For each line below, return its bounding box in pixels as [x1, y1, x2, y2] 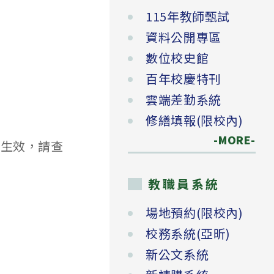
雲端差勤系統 [146, 91, 221, 109]
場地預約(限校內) [146, 204, 243, 222]
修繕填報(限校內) [146, 111, 243, 130]
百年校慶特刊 [146, 70, 221, 88]
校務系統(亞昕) [146, 224, 231, 243]
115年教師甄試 [146, 7, 230, 26]
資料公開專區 [146, 28, 221, 46]
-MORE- [199, 132, 256, 148]
